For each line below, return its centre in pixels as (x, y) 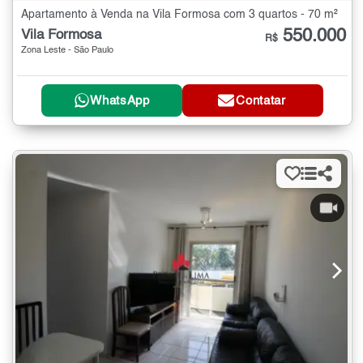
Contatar (261, 100)
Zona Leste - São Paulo (67, 51)
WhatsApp (120, 100)
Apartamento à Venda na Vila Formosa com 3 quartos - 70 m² (179, 15)
